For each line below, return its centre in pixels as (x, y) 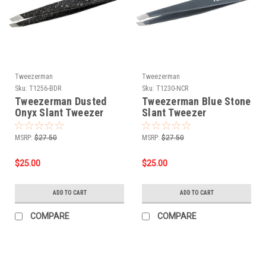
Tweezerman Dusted (61, 101)
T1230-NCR (172, 88)
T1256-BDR (45, 88)
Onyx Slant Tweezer (59, 112)
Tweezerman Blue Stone (197, 101)
